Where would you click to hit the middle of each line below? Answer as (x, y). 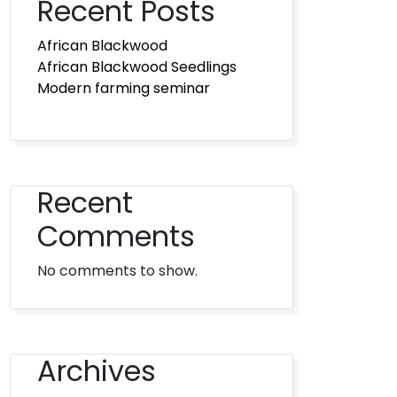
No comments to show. (117, 271)
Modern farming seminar (124, 88)
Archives (97, 371)
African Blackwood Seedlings (137, 67)
